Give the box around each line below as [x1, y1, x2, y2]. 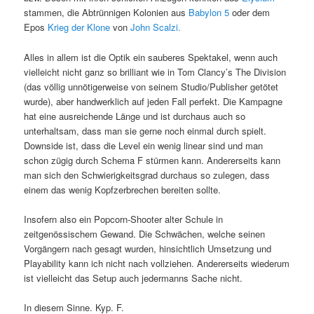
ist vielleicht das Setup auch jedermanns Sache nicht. [24, 271, 243, 285]
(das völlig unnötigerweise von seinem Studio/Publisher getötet [24, 79, 279, 93]
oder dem [229, 6, 271, 20]
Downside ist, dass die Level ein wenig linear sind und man [24, 138, 264, 152]
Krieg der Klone [48, 20, 111, 34]
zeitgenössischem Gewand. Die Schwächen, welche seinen [24, 226, 266, 240]
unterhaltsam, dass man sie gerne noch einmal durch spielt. [24, 123, 267, 137]
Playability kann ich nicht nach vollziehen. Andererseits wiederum [24, 256, 290, 270]
